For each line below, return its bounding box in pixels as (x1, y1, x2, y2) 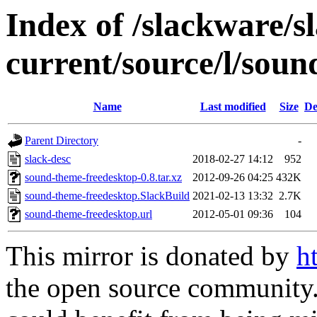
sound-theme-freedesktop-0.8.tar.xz (25, 171, 182, 184)
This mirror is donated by (6, 241, 296, 272)
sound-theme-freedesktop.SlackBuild (25, 190, 190, 202)
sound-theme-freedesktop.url (25, 208, 152, 221)
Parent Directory (25, 134, 98, 147)
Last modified (200, 100, 266, 113)
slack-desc (25, 153, 71, 166)
